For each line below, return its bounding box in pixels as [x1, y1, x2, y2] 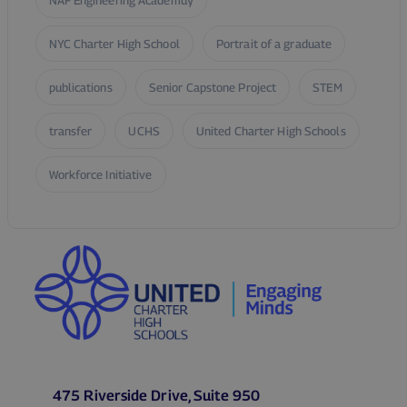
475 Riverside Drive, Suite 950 [53, 387, 260, 405]
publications [48, 80, 113, 95]
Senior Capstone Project [148, 80, 277, 95]
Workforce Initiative [48, 167, 153, 183]
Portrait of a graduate [215, 36, 333, 52]
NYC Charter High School [48, 36, 180, 52]
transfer [48, 124, 93, 139]
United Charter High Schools [195, 124, 346, 139]
